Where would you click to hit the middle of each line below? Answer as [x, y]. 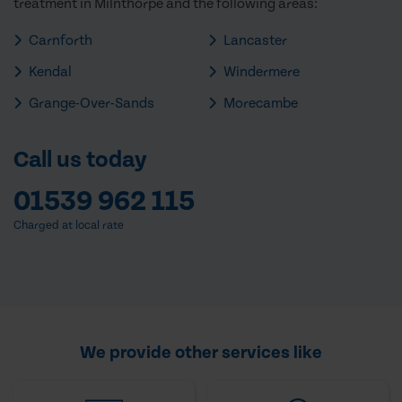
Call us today [80, 160]
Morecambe [259, 103]
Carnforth [59, 40]
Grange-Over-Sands [90, 103]
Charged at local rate [69, 225]
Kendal [49, 71]
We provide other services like [201, 352]
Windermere [260, 71]
